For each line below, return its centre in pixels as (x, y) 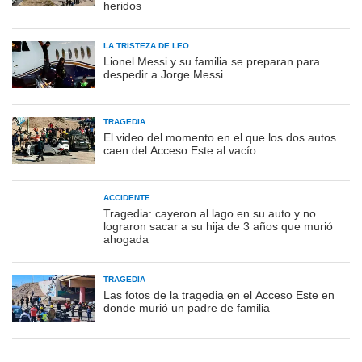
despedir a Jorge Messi (163, 75)
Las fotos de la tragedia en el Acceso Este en (219, 295)
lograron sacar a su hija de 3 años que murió (218, 227)
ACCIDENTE (127, 198)
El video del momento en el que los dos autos (220, 138)
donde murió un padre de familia (187, 308)
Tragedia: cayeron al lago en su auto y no (210, 214)
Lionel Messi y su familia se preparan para (212, 62)
